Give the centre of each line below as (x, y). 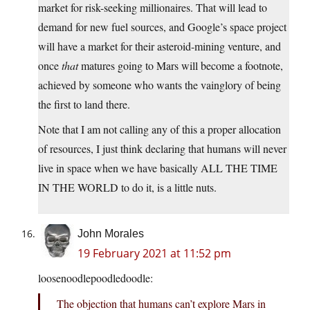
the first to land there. (84, 104)
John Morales (111, 234)
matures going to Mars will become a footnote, (181, 66)
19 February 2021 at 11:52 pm (154, 254)
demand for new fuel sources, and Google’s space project (162, 27)
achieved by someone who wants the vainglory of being (159, 85)
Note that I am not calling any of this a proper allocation (159, 129)
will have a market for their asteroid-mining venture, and (159, 46)
